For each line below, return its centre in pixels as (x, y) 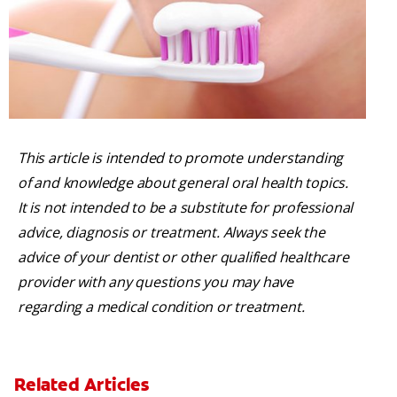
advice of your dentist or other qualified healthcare (183, 257)
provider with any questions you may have (156, 282)
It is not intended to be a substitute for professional (186, 208)
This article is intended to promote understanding (181, 158)
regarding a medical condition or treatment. (161, 307)
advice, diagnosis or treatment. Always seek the (171, 233)
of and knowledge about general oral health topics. (183, 183)
